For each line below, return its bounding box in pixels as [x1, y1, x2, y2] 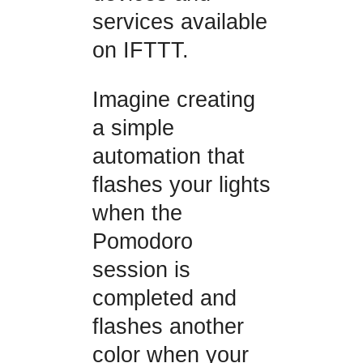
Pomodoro [92, 229, 193, 254]
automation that [92, 144, 245, 169]
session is [92, 258, 190, 283]
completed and [92, 286, 237, 311]
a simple [92, 116, 174, 141]
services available [92, 9, 267, 34]
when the [92, 201, 182, 226]
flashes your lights [92, 173, 271, 198]
